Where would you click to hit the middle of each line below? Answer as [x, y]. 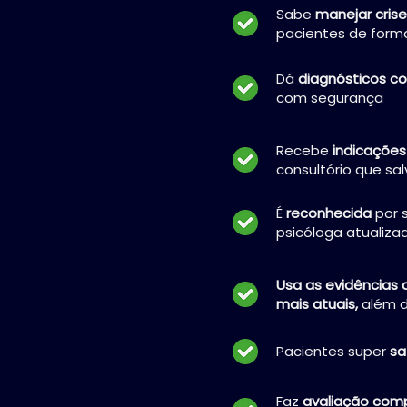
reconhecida [331, 213]
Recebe [304, 150]
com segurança [330, 98]
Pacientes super [333, 351]
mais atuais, [319, 304]
